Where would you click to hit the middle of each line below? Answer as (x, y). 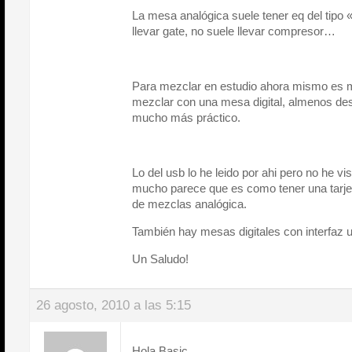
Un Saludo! (160, 259)
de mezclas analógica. (189, 204)
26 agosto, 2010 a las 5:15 (114, 305)
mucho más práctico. (186, 117)
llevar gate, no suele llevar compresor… (234, 31)
